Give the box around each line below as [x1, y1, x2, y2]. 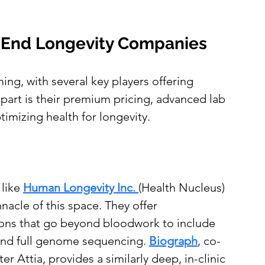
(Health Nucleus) [138, 180, 228, 195]
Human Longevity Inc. [23, 180, 138, 195]
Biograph [149, 234, 198, 248]
